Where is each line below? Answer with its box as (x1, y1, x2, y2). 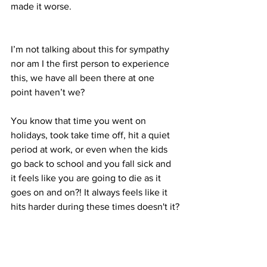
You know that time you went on (11, 115, 148, 126)
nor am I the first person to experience (11, 58, 172, 69)
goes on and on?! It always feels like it (11, 187, 170, 197)
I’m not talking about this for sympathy (11, 44, 172, 54)
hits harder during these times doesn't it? (11, 201, 179, 212)
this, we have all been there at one (11, 72, 157, 83)
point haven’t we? (11, 86, 85, 97)
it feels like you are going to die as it (11, 172, 163, 183)
